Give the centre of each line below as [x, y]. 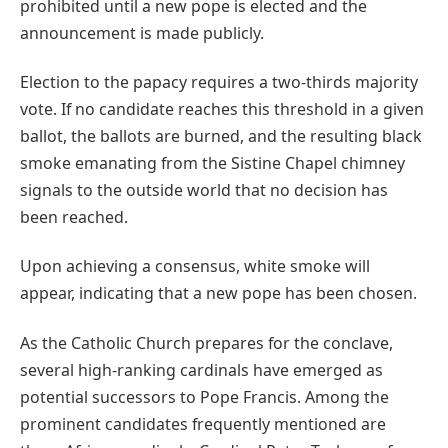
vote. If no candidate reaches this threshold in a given [222, 109]
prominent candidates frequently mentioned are [203, 423]
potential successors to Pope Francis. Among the [204, 396]
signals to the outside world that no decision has [204, 190]
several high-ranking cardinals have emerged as [201, 369]
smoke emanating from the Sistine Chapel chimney [212, 163]
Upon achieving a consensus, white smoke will [195, 266]
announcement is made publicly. [142, 32]
